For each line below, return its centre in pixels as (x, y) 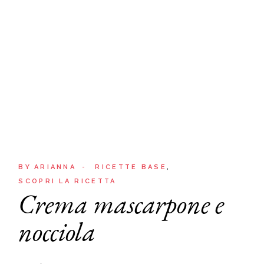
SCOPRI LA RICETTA (67, 181)
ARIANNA (55, 167)
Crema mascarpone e (121, 204)
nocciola (57, 232)
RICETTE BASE (131, 167)
